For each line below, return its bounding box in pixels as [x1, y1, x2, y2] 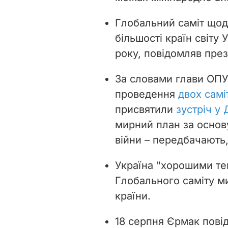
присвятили [115, 103, 176, 116]
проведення [115, 88, 178, 100]
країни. [115, 189, 151, 202]
